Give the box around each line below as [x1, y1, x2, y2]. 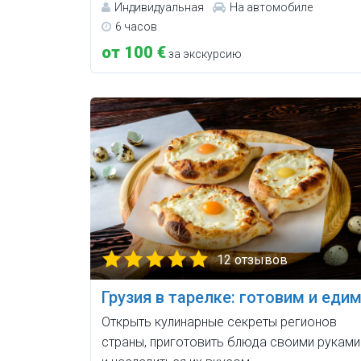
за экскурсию [166, 47, 242, 60]
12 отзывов [217, 251, 288, 268]
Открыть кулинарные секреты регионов [102, 313, 337, 330]
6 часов [115, 19, 157, 33]
